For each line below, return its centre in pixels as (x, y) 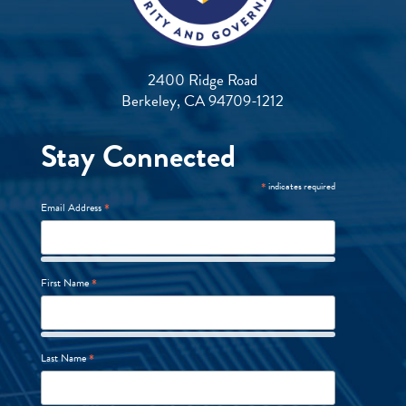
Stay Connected (138, 156)
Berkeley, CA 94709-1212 (203, 101)
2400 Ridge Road (203, 80)
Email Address (72, 207)
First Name (66, 282)
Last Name (64, 358)
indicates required (300, 186)
